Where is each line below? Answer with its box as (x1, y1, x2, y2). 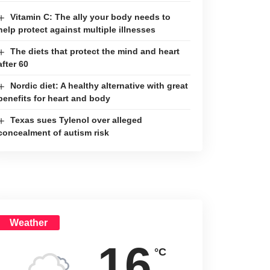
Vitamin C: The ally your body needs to (10, 12, 171, 22)
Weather (9, 218, 48, 228)
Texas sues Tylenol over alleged (10, 115, 142, 125)
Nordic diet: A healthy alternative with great (10, 81, 188, 91)
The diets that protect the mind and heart (10, 46, 180, 57)
